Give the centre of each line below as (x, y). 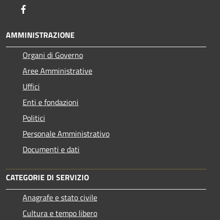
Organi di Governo (53, 55)
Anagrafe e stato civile (60, 197)
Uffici (31, 86)
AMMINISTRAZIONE (40, 35)
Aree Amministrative (57, 70)
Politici (34, 118)
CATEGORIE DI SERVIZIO (47, 177)
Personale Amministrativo (66, 133)
